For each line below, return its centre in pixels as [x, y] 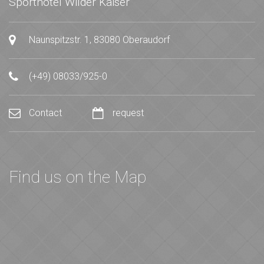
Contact [45, 113]
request [127, 113]
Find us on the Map [78, 177]
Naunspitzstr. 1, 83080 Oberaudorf [98, 40]
